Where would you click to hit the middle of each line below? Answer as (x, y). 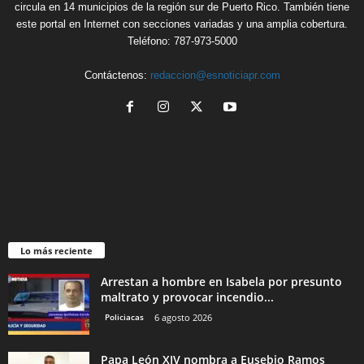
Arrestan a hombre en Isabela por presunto (221, 281)
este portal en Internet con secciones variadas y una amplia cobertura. (182, 24)
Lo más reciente (56, 250)
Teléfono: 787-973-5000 (182, 41)
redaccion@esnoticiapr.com (215, 75)
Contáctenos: (117, 75)
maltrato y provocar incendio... (187, 297)
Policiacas (124, 316)
